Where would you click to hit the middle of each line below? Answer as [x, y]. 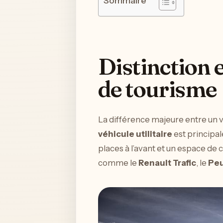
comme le [118, 163]
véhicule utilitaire [135, 134]
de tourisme [157, 89]
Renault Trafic [167, 163]
